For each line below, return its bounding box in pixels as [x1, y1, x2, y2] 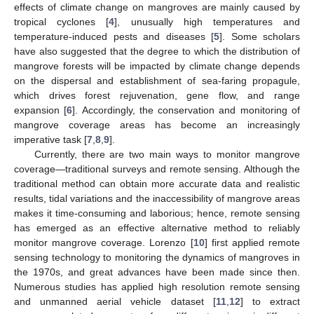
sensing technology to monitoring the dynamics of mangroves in [14, 251, 300, 263]
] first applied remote [204, 236, 301, 248]
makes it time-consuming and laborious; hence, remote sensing [14, 207, 300, 219]
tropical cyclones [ [14, 15, 109, 27]
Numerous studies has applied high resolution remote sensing [14, 280, 300, 292]
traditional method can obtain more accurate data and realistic [14, 177, 300, 189]
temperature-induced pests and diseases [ [14, 30, 214, 42]
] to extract [240, 295, 301, 307]
